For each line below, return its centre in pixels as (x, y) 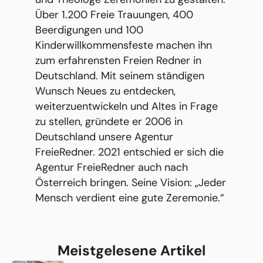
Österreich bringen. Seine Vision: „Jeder (131, 182)
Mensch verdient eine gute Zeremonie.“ (130, 198)
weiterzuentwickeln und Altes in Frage (127, 106)
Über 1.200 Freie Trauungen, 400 (114, 14)
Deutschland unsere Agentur (104, 136)
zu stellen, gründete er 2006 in (109, 121)
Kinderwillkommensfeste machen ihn (124, 45)
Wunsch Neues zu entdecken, (105, 91)
